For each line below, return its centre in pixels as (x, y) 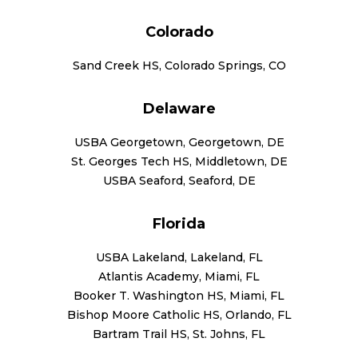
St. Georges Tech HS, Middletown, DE (179, 161)
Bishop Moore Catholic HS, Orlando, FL (179, 314)
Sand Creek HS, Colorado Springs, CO (179, 65)
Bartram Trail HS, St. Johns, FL (179, 334)
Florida (179, 223)
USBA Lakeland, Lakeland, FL (179, 257)
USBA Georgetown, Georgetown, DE (179, 142)
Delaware (179, 108)
